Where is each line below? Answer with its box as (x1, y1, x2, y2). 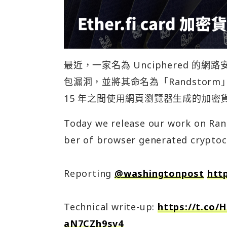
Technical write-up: (64, 200, 158, 213)
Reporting (64, 167, 115, 179)
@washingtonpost (115, 167, 204, 179)
